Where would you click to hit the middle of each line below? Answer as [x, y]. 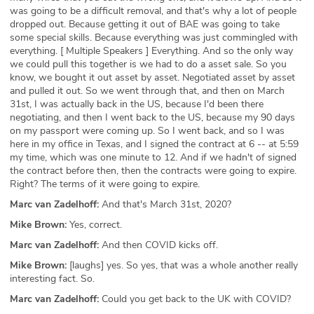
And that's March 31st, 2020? [165, 205]
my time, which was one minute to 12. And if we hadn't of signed [153, 158]
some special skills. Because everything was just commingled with [154, 38]
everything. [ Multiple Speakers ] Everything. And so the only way [151, 51]
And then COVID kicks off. [158, 245]
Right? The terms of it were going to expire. [105, 184]
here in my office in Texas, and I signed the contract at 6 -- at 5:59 [154, 144]
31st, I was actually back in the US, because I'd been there [137, 104]
